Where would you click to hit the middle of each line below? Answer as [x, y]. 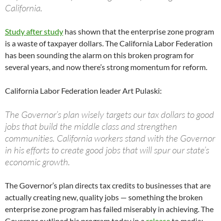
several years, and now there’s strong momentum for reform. [106, 67]
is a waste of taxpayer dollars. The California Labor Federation [109, 43]
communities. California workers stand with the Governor [110, 138]
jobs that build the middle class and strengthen [91, 127]
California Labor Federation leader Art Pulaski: [83, 91]
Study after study [34, 32]
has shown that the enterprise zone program [139, 32]
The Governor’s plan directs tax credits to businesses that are [108, 185]
